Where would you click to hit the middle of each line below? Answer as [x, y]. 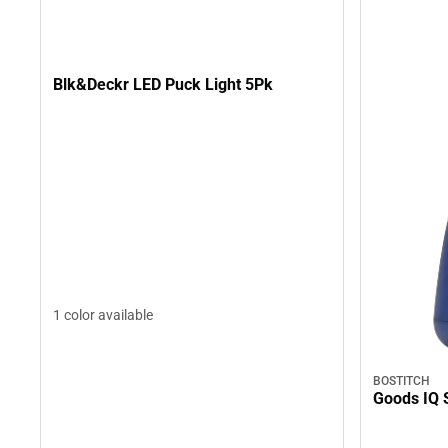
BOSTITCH [401, 381]
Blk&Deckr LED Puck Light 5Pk [163, 84]
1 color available [103, 315]
